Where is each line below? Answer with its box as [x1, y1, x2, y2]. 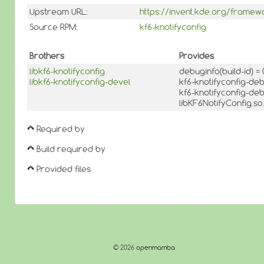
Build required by [37, 144, 105, 155]
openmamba [134, 243, 175, 252]
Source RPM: [29, 22, 78, 33]
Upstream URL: [29, 6, 88, 18]
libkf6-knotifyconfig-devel [29, 76, 130, 87]
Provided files [37, 164, 91, 175]
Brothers [29, 50, 64, 61]
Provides [179, 50, 214, 61]
